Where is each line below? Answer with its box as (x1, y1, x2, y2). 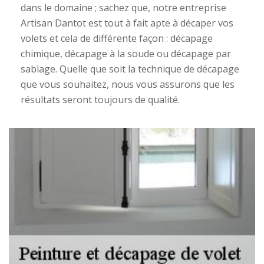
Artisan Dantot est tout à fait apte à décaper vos (21, 16, 233, 29)
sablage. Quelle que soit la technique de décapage (21, 62, 239, 75)
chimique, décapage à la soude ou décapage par (21, 47, 231, 60)
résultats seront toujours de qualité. (21, 93, 180, 106)
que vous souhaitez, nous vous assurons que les (21, 78, 235, 91)
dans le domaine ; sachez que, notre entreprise (21, 1, 226, 14)
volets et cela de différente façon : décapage (21, 32, 213, 45)
